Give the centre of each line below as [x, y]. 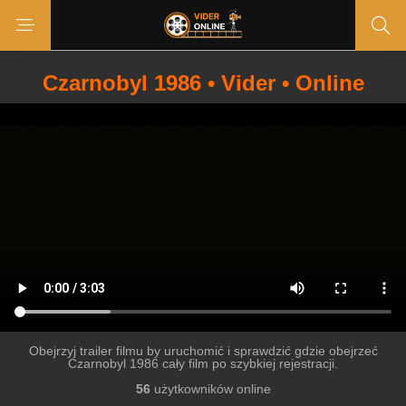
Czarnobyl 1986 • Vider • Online [203, 83]
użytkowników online [210, 389]
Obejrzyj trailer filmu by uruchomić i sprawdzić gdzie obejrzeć [203, 351]
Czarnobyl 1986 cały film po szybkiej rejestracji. [203, 363]
